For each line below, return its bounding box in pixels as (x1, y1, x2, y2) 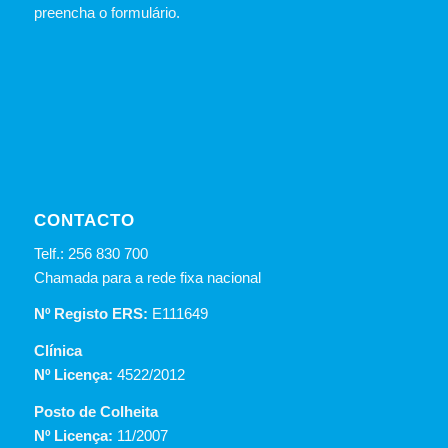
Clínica (33, 342, 82, 360)
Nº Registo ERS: (33, 305, 152, 323)
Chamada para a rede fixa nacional (33, 268, 261, 286)
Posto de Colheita (33, 402, 158, 420)
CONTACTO (33, 210, 135, 229)
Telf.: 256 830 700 (33, 244, 148, 262)
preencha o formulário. (33, 3, 180, 21)
